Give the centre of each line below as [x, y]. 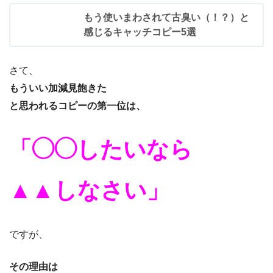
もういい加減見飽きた [58, 88]
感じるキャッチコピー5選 [140, 32]
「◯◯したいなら [101, 150]
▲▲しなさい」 [89, 190]
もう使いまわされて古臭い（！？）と [166, 17]
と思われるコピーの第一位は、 [77, 106]
